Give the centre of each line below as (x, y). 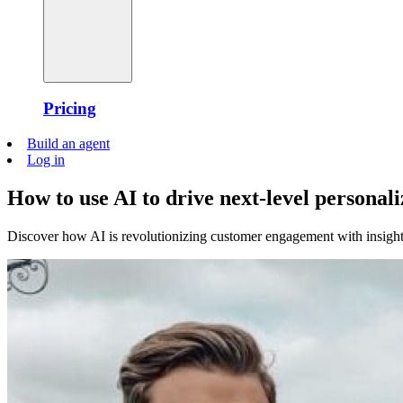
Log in (46, 160)
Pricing (70, 109)
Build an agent (68, 144)
